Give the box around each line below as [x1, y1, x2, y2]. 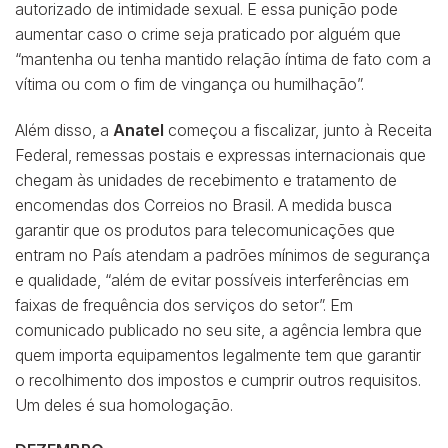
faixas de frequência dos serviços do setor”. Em [15, 294, 353, 315]
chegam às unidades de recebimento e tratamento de [15, 169, 397, 190]
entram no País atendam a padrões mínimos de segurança [15, 244, 430, 265]
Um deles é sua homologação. [15, 394, 233, 415]
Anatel [113, 119, 164, 140]
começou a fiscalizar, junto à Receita [164, 119, 432, 140]
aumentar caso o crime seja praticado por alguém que [15, 23, 401, 44]
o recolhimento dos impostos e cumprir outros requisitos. [15, 369, 421, 390]
